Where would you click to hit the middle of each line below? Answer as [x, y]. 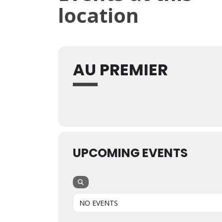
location [98, 15]
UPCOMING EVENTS [130, 153]
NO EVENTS [99, 203]
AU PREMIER [120, 70]
